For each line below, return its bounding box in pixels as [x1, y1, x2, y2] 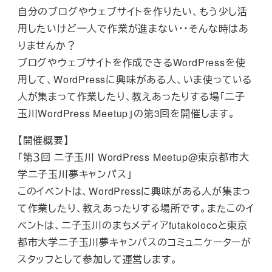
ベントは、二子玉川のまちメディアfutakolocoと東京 [17, 218, 248, 233]
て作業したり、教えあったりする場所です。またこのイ [17, 201, 254, 216]
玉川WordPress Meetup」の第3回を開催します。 [17, 106, 236, 121]
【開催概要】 [17, 133, 69, 148]
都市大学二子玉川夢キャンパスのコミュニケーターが [17, 235, 251, 250]
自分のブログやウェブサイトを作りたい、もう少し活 [17, 4, 248, 19]
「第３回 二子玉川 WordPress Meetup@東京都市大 [17, 150, 250, 165]
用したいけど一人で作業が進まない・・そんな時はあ [17, 21, 249, 36]
